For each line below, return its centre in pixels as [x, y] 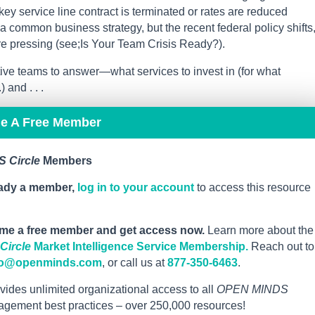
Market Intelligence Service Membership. [140, 247]
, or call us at [135, 263]
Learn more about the [259, 231]
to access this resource [252, 188]
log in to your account [136, 188]
